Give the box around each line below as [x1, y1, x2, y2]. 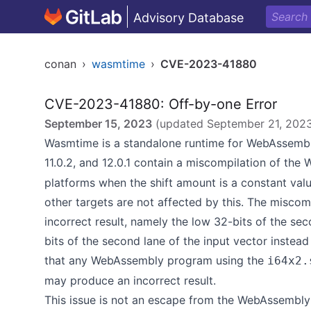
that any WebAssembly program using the [44, 253, 267, 267]
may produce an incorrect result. [44, 274, 216, 287]
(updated [152, 117, 207, 131]
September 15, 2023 [44, 117, 152, 131]
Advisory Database [133, 10, 244, 25]
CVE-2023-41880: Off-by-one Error [44, 96, 277, 112]
